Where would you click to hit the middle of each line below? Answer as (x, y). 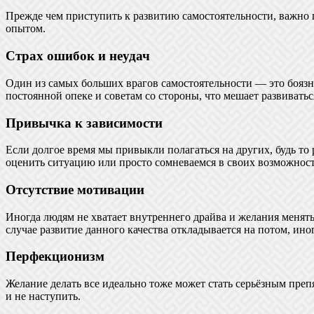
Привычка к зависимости (84, 123)
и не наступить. (43, 296)
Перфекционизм (55, 257)
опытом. (26, 29)
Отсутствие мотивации (75, 190)
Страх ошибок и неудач (78, 56)
